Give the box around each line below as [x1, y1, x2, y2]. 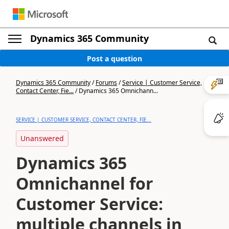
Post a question [87, 53, 142, 63]
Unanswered [20, 133, 64, 143]
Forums [96, 78, 117, 87]
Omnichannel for [16, 172, 153, 194]
